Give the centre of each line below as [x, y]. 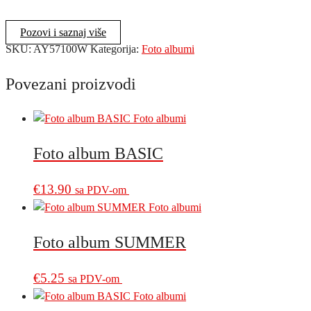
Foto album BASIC [98, 154]
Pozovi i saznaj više [63, 33]
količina [22, 55]
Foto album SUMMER [110, 242]
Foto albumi [168, 49]
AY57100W [60, 49]
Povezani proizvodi [71, 84]
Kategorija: [116, 49]
